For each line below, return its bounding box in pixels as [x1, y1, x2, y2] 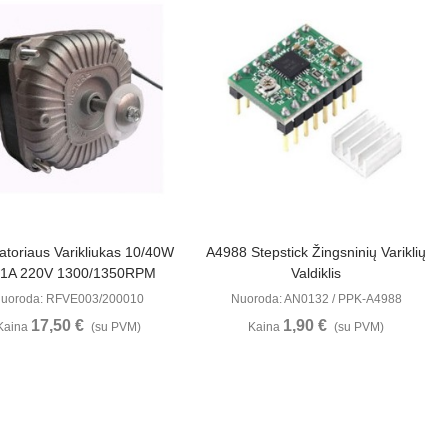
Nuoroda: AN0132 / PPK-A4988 [230, 292, 402, 307]
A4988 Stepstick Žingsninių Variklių [206, 244, 427, 261]
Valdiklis [291, 265, 342, 282]
